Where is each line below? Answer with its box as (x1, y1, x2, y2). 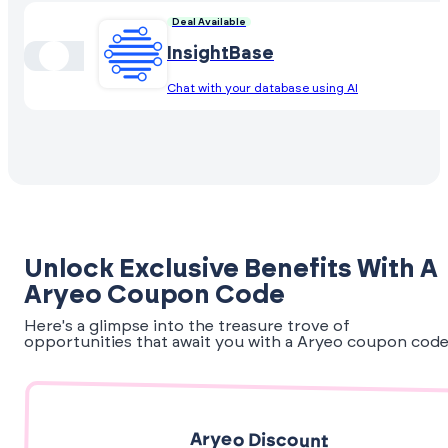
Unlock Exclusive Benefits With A (24, 256, 438, 283)
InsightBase (167, 44, 274, 63)
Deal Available (172, 16, 246, 27)
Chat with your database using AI (167, 81, 358, 94)
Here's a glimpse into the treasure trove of (24, 318, 350, 335)
